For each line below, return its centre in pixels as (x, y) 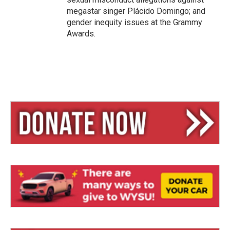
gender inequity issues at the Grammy (135, 23)
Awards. (81, 34)
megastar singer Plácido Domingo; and (136, 11)
